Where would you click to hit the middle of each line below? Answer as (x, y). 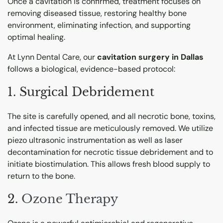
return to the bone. (41, 176)
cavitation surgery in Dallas (150, 57)
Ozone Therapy (70, 199)
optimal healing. (36, 37)
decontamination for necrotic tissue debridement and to (110, 152)
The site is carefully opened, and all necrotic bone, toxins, (111, 116)
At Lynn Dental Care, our (52, 57)
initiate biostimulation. (49, 164)
